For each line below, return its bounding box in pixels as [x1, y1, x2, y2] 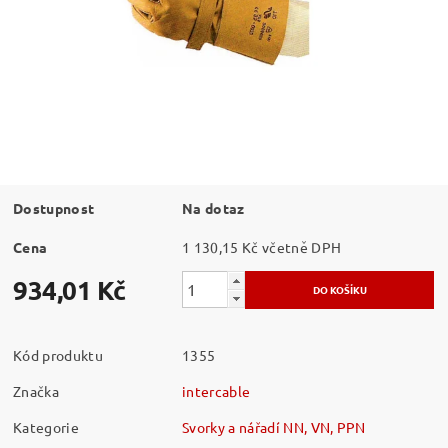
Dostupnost [13, 198, 95, 217]
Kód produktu [13, 345, 103, 364]
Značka [13, 381, 60, 400]
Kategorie [13, 417, 79, 436]
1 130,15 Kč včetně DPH [261, 237, 342, 256]
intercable [182, 381, 251, 400]
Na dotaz [182, 198, 245, 217]
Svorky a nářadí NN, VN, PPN [182, 417, 366, 436]
